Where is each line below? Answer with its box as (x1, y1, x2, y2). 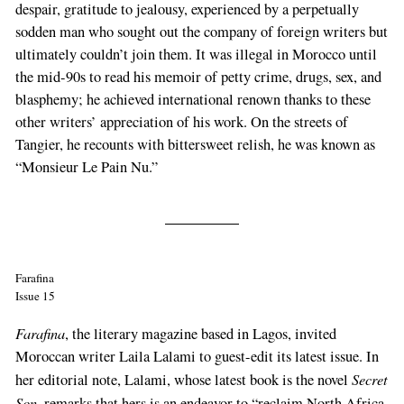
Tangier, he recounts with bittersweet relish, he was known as (14, 134, 375, 155)
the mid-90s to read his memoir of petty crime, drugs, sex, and (14, 67, 381, 87)
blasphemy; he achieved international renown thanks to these (14, 89, 371, 110)
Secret (351, 368, 388, 389)
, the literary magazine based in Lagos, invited (64, 323, 336, 344)
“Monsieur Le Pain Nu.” (14, 157, 158, 178)
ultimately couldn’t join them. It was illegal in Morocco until (14, 44, 377, 65)
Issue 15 (14, 288, 55, 305)
